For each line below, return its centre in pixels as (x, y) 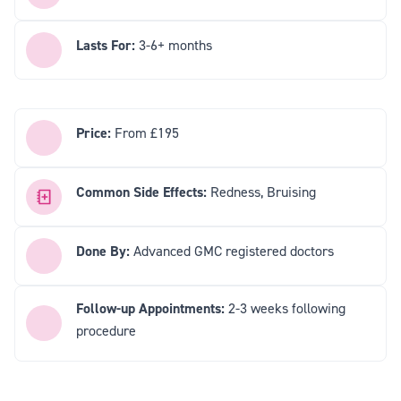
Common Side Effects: (141, 192)
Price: (94, 133)
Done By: (103, 252)
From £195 (145, 133)
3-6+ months (175, 45)
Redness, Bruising (261, 192)
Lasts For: (107, 46)
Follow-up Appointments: (152, 308)
